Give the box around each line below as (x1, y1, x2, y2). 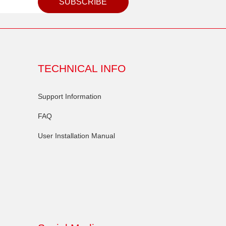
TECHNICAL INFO (37, 63, 126, 74)
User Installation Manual (37, 132, 115, 140)
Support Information (37, 92, 101, 100)
